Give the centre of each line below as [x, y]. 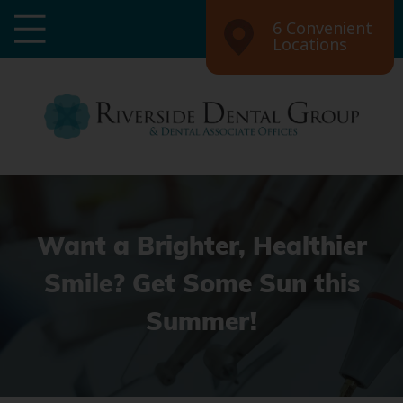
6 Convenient [322, 29]
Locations [310, 45]
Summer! [201, 324]
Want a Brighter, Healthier [201, 249]
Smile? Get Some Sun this [201, 287]
